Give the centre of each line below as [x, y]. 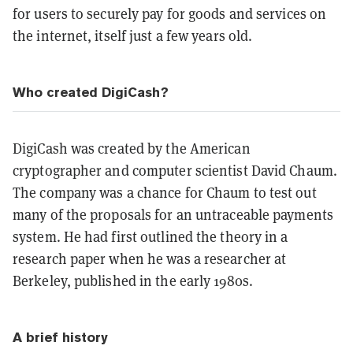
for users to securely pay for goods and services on [170, 13]
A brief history [60, 337]
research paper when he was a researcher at [150, 258]
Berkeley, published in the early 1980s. [133, 280]
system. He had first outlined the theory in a [150, 236]
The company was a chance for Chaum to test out [165, 192]
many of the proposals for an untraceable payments [173, 214]
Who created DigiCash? [91, 92]
